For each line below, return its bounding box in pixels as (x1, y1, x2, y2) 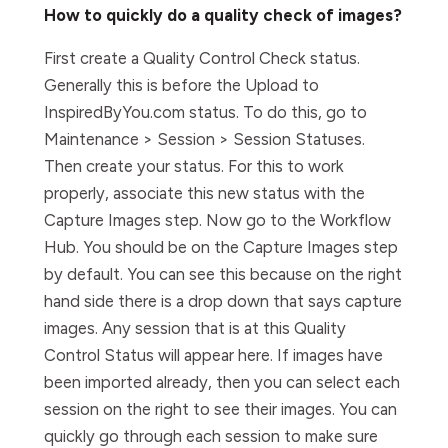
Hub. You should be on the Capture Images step (44, 237, 398, 257)
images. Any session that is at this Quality (44, 318, 346, 338)
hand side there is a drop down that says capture (44, 291, 402, 311)
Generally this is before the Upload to (44, 75, 319, 95)
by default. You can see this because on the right (44, 264, 402, 284)
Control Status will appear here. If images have (44, 345, 383, 365)
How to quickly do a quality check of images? (44, 5, 402, 25)
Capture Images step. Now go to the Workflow (44, 210, 391, 230)
